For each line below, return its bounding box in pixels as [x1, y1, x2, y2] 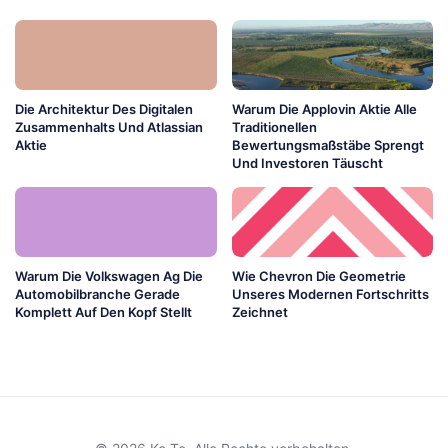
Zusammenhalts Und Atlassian [15, 119, 203, 136]
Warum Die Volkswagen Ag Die [15, 268, 203, 285]
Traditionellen [231, 119, 317, 136]
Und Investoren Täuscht [231, 155, 383, 172]
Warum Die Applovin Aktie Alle [231, 101, 417, 118]
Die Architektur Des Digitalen [15, 101, 193, 118]
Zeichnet [231, 304, 288, 321]
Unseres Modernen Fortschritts [231, 286, 429, 303]
